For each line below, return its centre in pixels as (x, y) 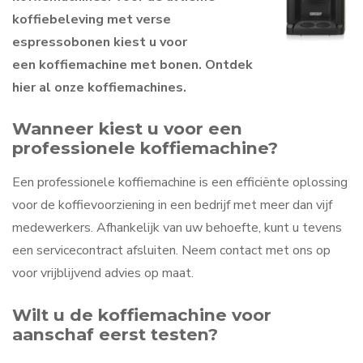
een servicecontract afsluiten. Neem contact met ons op (171, 251)
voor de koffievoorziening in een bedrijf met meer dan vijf (172, 205)
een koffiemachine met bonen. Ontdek (132, 64)
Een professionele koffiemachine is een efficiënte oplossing (180, 183)
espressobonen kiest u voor (100, 42)
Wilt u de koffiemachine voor (142, 314)
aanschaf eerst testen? (115, 334)
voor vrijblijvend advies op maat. (103, 273)
